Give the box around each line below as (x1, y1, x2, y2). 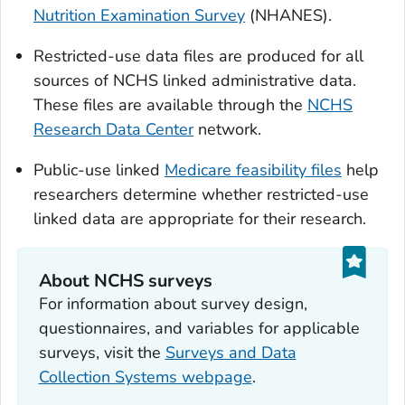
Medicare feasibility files (165, 159, 342, 182)
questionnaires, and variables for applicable (38, 316, 360, 339)
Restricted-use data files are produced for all (33, 45, 363, 68)
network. (193, 118, 261, 141)
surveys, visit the (38, 341, 165, 363)
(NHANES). (245, 5, 332, 27)
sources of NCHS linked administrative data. (33, 70, 356, 92)
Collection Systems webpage (38, 365, 252, 388)
